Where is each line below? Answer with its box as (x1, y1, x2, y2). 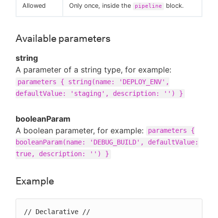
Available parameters (16, 32, 110, 44)
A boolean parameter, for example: (16, 125, 146, 135)
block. (164, 1, 184, 9)
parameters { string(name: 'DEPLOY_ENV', (18, 77, 169, 86)
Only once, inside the (69, 1, 133, 9)
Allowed (22, 1, 46, 9)
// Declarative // (24, 207, 90, 216)
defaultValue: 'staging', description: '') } (16, 89, 183, 97)
